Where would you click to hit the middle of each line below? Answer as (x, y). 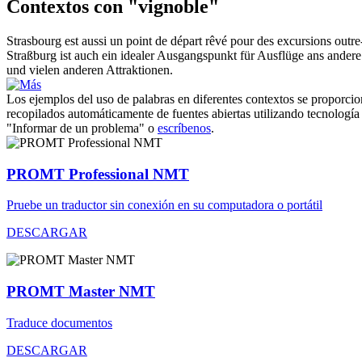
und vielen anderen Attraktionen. (90, 69)
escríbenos (184, 128)
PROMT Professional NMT (98, 174)
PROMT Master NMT (81, 291)
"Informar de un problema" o (82, 128)
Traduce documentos (59, 322)
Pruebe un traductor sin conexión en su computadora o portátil (164, 205)
